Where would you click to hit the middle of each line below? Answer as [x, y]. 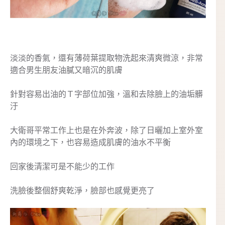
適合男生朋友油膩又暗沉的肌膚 [66, 70]
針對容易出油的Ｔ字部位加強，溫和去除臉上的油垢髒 [106, 94]
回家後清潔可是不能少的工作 [62, 166]
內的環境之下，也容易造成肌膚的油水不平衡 [90, 142]
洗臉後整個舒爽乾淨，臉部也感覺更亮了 [82, 190]
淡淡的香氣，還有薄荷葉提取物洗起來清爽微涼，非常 [106, 58]
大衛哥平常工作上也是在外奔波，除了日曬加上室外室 [106, 130]
